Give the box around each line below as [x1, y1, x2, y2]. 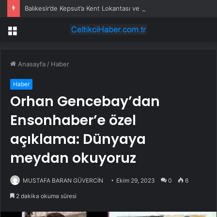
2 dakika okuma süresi [15, 192, 77, 200]
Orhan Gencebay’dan [10, 92, 160, 111]
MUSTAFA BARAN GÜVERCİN [23, 177, 103, 185]
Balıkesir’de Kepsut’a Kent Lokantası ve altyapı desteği [25, 4, 186, 12]
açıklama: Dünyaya [10, 130, 146, 149]
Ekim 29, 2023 [116, 177, 155, 185]
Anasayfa [16, 60, 46, 68]
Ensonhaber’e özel [10, 111, 136, 130]
